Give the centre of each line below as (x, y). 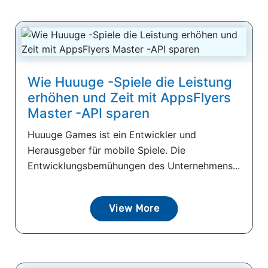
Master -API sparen (89, 113)
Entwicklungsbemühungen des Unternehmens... (134, 165)
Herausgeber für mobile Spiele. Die (106, 150)
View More (134, 208)
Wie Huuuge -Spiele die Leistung (130, 82)
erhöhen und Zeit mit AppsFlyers (129, 97)
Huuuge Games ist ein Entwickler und (112, 134)
